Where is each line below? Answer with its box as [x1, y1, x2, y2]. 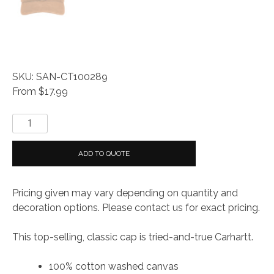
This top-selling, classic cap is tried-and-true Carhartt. [12, 231, 253, 243]
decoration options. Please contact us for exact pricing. [12, 202, 260, 214]
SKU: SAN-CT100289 [12, 71, 108, 83]
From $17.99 [12, 86, 68, 98]
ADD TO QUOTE [78, 149, 130, 158]
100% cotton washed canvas [49, 261, 179, 273]
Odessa [12, 144, 45, 155]
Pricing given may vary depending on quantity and [12, 187, 238, 199]
